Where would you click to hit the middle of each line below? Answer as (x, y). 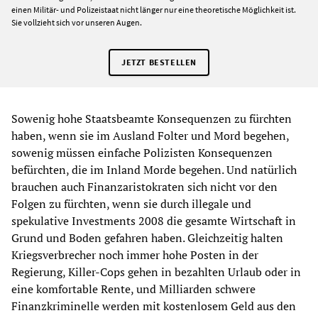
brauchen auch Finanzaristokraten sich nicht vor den (144, 186)
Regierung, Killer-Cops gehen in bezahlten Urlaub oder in (156, 272)
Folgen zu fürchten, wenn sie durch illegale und (131, 203)
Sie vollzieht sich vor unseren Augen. (77, 22)
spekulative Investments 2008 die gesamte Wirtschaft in (154, 220)
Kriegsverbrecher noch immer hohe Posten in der (135, 254)
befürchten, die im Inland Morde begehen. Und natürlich (154, 169)
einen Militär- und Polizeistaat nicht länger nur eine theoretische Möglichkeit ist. (154, 9)
